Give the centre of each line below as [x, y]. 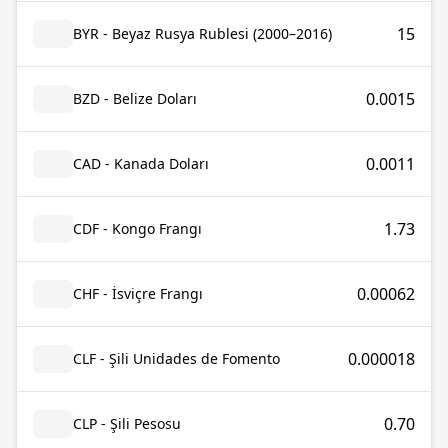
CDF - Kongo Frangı [137, 228]
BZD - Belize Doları [135, 98]
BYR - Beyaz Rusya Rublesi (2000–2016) [202, 33]
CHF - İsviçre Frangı [138, 293]
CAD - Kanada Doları [141, 163]
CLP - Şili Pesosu [127, 423]
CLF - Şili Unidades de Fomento [176, 358]
